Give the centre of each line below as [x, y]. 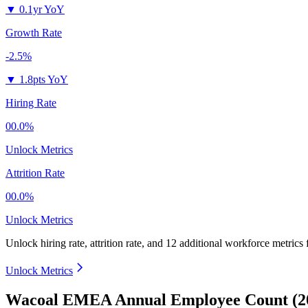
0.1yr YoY [42, 10]
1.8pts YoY [44, 80]
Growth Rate [34, 33]
